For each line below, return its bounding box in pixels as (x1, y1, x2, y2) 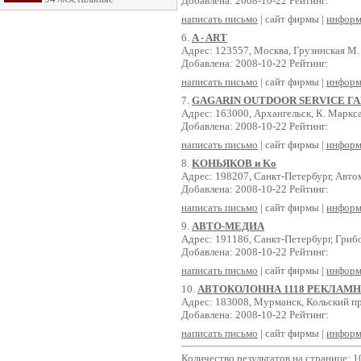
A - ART (192, 31, 227, 44)
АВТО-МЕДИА (192, 220, 264, 232)
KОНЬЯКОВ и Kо (192, 157, 276, 169)
